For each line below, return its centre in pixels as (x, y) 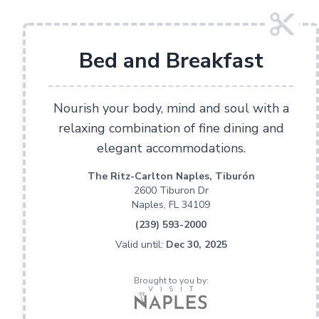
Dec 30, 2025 (196, 245)
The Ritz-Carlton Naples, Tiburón (171, 176)
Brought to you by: (171, 281)
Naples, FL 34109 (171, 205)
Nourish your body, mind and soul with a (171, 108)
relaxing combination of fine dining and (171, 128)
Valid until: (140, 245)
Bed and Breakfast (171, 61)
